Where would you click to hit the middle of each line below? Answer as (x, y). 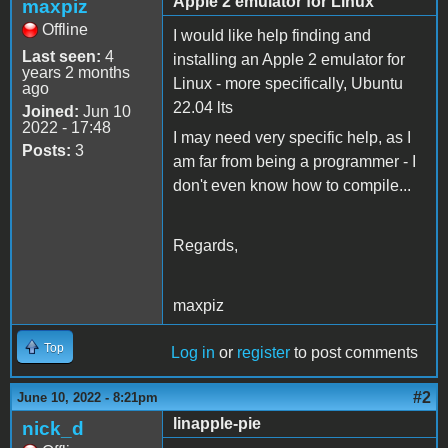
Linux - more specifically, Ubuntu (288, 83)
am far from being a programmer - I (294, 161)
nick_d (53, 428)
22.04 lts (203, 107)
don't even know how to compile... (292, 185)
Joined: (50, 111)
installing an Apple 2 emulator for (289, 59)
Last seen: (61, 56)
